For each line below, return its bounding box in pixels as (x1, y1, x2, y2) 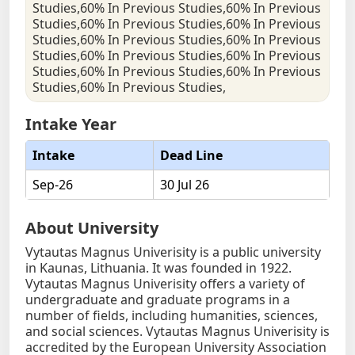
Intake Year (25, 113, 116, 136)
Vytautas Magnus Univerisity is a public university (25, 243, 321, 261)
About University (25, 217, 158, 239)
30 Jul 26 (160, 176, 209, 194)
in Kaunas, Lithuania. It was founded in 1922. (25, 259, 292, 277)
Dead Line (160, 147, 223, 165)
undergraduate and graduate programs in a (25, 291, 290, 309)
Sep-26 (32, 176, 73, 194)
